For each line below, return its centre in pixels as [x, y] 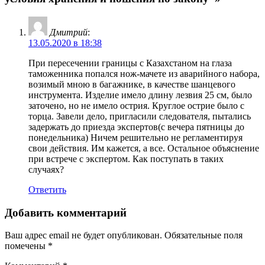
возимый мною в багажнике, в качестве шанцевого [132, 84]
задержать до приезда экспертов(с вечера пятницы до [136, 127]
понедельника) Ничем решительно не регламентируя [135, 137]
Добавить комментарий [66, 212]
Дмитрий [69, 32]
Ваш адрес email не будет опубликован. [83, 235]
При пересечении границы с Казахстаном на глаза [130, 63]
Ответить [47, 189]
